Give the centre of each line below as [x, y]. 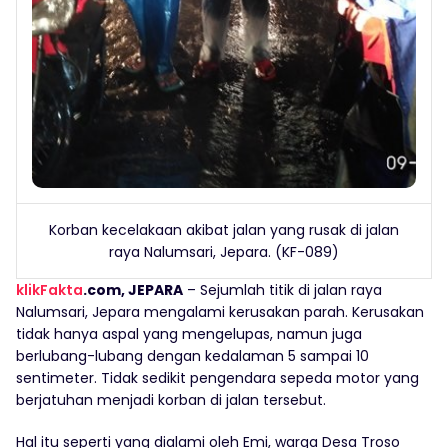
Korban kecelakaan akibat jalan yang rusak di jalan [224, 229]
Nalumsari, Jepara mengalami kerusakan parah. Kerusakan [220, 311]
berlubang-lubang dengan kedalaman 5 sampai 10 [192, 355]
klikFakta [49, 289]
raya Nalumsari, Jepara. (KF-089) [224, 251]
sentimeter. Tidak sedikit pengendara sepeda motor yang [217, 377]
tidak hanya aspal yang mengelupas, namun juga [189, 333]
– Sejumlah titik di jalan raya [282, 289]
